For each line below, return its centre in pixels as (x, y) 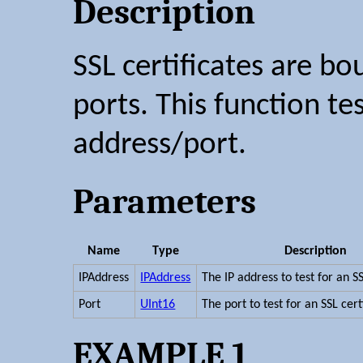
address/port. (160, 146)
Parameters (164, 202)
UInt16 (158, 304)
